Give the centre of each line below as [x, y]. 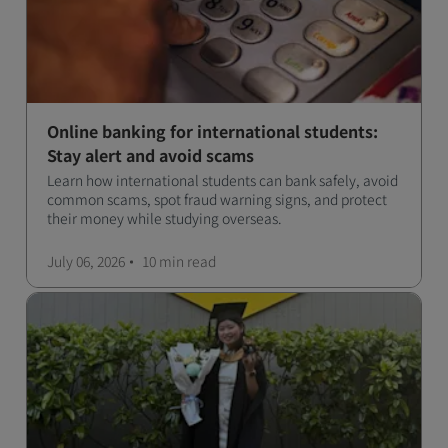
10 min [163, 261]
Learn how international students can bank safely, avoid [222, 180]
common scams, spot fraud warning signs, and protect [217, 199]
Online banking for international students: [212, 131]
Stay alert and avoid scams [150, 155]
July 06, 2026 [86, 261]
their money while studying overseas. [164, 218]
